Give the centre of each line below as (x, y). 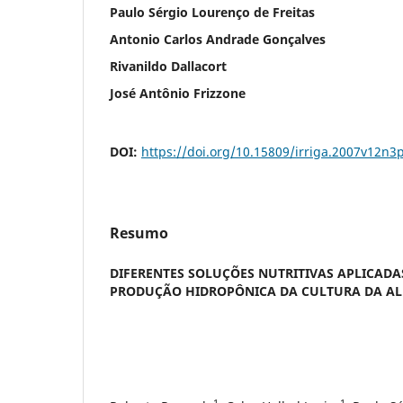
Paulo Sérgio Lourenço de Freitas (212, 12)
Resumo (139, 233)
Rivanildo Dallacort (168, 66)
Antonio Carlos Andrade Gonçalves (218, 39)
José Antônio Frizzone (178, 93)
